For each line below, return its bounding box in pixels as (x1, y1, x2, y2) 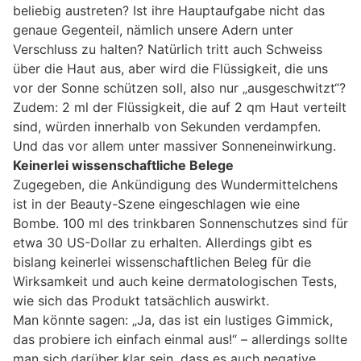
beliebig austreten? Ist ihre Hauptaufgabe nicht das (13, 2, 325, 19)
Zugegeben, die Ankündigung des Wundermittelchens (13, 176, 338, 193)
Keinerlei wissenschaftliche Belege (13, 156, 234, 173)
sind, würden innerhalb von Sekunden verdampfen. (13, 118, 321, 135)
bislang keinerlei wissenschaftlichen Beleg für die (13, 253, 311, 270)
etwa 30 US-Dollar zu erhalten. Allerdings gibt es (13, 234, 312, 251)
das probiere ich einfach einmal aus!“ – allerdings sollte (13, 330, 347, 347)
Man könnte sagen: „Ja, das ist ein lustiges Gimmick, (13, 311, 333, 328)
